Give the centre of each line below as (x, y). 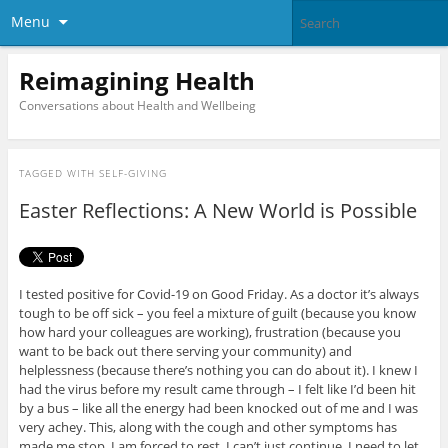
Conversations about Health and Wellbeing (137, 105)
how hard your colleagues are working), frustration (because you (209, 332)
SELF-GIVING (132, 173)
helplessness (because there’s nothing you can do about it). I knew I (218, 370)
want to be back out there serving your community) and (185, 351)
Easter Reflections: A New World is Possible (217, 211)
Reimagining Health (136, 80)
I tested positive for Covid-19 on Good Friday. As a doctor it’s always (218, 294)
